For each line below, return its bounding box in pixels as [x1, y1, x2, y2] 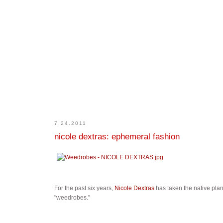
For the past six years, [54, 184, 114, 192]
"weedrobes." [54, 194, 90, 201]
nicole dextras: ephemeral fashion [54, 131, 180, 141]
